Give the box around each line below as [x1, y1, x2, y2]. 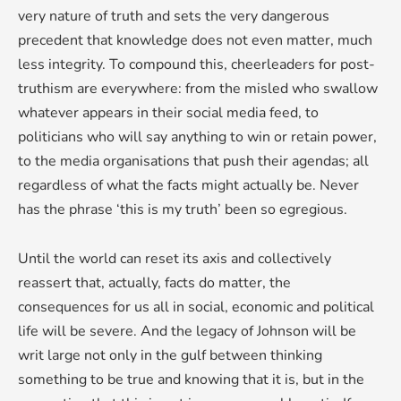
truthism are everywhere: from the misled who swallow [18, 78, 378, 98]
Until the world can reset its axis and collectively [18, 248, 331, 269]
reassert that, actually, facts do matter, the [18, 272, 291, 293]
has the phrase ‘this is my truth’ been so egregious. [18, 199, 347, 219]
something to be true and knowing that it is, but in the [18, 369, 364, 389]
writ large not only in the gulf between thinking [18, 345, 322, 365]
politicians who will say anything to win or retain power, [18, 126, 377, 147]
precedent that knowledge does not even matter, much [18, 30, 372, 50]
